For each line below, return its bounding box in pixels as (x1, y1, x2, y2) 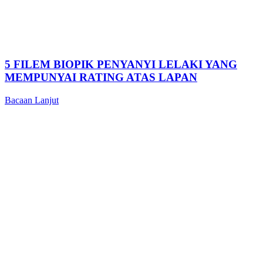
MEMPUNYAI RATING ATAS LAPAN (5, 70, 197, 83)
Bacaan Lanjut (5, 95, 59, 105)
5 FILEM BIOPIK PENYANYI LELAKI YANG (5, 58, 237, 70)
